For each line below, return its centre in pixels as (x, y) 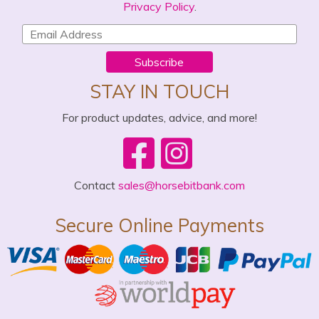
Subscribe (159, 62)
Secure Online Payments (159, 225)
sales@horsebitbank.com (182, 185)
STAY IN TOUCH (159, 91)
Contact (96, 185)
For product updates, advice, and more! (159, 117)
